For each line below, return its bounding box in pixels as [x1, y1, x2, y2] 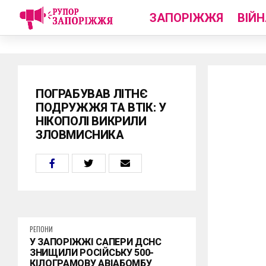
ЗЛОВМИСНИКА [36, 128, 124, 142]
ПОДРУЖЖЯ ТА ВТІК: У [36, 100, 166, 115]
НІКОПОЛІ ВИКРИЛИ [36, 114, 147, 128]
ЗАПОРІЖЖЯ [149, 11, 223, 25]
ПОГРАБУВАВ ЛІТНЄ [36, 87, 148, 101]
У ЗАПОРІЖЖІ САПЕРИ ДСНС [30, 236, 161, 248]
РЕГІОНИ [30, 224, 53, 234]
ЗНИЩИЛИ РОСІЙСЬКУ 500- [30, 247, 154, 258]
